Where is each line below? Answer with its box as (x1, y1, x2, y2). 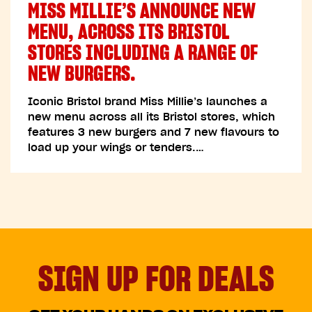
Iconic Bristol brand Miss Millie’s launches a (28, 94, 267, 108)
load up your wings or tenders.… (28, 140, 204, 154)
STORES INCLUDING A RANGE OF (28, 38, 258, 65)
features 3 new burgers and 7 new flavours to (28, 125, 279, 139)
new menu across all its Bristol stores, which (28, 109, 275, 123)
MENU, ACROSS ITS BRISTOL (28, 17, 230, 45)
